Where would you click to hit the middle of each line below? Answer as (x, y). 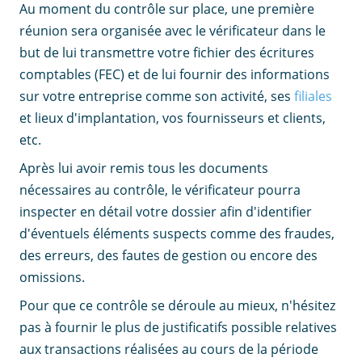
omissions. (52, 278)
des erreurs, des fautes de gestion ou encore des (168, 256)
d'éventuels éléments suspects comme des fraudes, (177, 234)
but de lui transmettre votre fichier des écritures (167, 53)
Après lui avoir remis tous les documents (144, 168)
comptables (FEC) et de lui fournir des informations (175, 75)
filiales (313, 97)
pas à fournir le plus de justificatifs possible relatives (178, 328)
